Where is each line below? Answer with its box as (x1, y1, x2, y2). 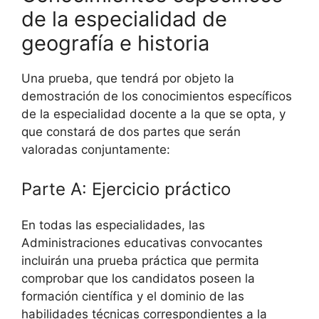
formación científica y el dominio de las (21, 289, 244, 304)
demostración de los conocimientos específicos (21, 88, 292, 103)
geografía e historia (21, 30, 209, 56)
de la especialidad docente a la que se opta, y (21, 106, 286, 121)
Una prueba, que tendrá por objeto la (21, 70, 234, 85)
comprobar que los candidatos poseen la (21, 271, 255, 286)
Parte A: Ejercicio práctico (21, 179, 231, 200)
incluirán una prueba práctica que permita (21, 253, 259, 268)
